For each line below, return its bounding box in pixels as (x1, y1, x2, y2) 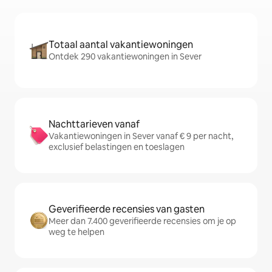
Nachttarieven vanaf (49, 118, 140, 131)
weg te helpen (49, 226, 104, 238)
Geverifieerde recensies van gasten (49, 203, 205, 216)
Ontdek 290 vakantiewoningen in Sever (49, 51, 202, 63)
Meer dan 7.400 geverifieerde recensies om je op (49, 216, 236, 227)
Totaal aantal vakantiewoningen (49, 38, 193, 52)
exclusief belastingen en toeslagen (49, 141, 185, 153)
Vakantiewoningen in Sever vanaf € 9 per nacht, (49, 131, 233, 142)
